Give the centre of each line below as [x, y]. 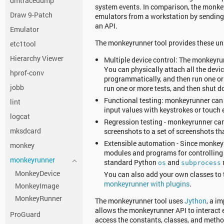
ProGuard [25, 214]
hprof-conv [27, 73]
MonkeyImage [37, 186]
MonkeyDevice [37, 173]
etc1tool [23, 44]
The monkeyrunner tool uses [140, 201]
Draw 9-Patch [31, 15]
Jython [195, 201]
